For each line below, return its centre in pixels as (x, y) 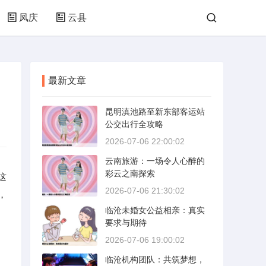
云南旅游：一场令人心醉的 (155, 161)
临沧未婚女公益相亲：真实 (155, 210)
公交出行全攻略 (134, 124)
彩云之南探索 (130, 173)
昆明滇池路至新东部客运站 (155, 112)
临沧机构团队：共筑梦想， (155, 259)
